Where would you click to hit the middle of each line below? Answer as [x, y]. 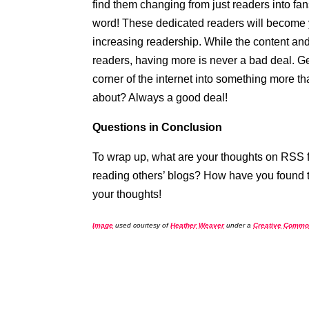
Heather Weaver [198, 225]
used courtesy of [142, 225]
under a [239, 225]
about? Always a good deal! [160, 98]
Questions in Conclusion [158, 127]
